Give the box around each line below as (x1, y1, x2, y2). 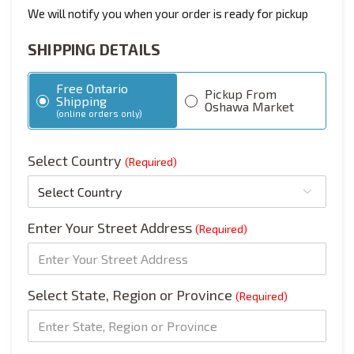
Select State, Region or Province (28, 286, 235, 304)
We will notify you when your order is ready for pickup (28, 6, 308, 21)
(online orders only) (56, 108, 142, 119)
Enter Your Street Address (28, 219, 195, 237)
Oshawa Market (205, 98, 294, 114)
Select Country (28, 152, 125, 170)
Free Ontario (56, 81, 128, 96)
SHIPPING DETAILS (28, 40, 161, 59)
